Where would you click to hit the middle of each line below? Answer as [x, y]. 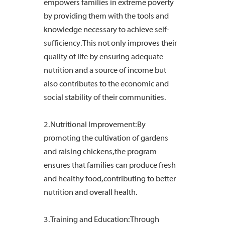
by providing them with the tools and [106, 16]
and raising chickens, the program [100, 151]
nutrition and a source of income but [105, 70]
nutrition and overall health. [90, 192]
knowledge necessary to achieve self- [106, 29]
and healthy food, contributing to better [110, 179]
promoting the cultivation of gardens [106, 138]
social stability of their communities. [105, 97]
